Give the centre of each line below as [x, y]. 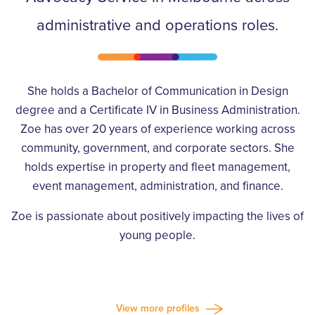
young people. [157, 235]
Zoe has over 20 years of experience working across [157, 129]
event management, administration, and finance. [157, 186]
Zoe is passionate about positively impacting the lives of [157, 216]
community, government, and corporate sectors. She [157, 148]
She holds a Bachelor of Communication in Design [157, 91]
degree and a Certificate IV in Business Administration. [157, 110]
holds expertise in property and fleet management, [157, 167]
